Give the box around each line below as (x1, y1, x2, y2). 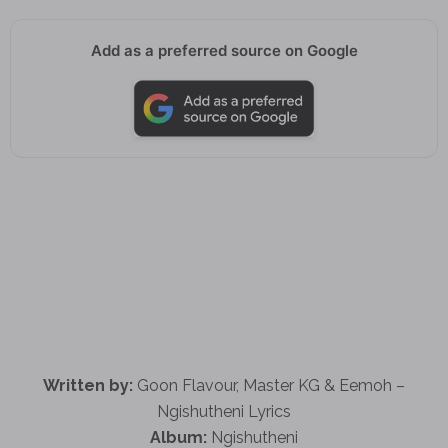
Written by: (43, 375, 133, 395)
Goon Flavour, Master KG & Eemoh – (133, 375, 405, 395)
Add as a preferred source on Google (90, 41, 358, 60)
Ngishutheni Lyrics (157, 401, 291, 421)
